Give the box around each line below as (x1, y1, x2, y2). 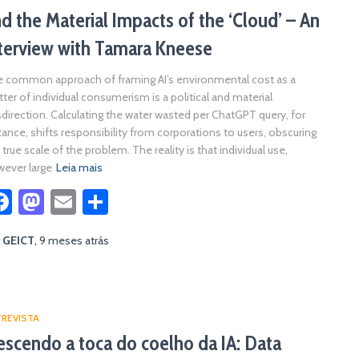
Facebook (12, 186, 115, 217)
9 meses (39, 233, 83, 248)
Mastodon (44, 186, 155, 217)
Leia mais (56, 160, 103, 175)
